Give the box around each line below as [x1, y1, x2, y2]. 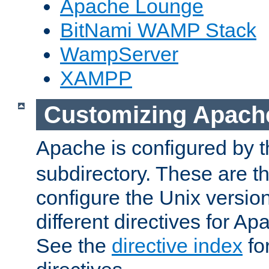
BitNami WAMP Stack [60, 19, 256, 42]
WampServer [60, 43, 178, 66]
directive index [112, 234, 243, 258]
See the [36, 234, 112, 258]
